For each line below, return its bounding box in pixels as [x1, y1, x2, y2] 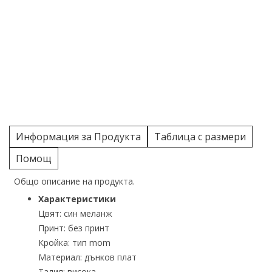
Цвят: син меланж [38, 208, 112, 219]
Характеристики [38, 193, 116, 205]
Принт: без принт [38, 222, 109, 234]
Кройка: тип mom [38, 237, 110, 248]
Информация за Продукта [16, 130, 141, 143]
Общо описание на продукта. [14, 175, 135, 187]
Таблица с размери [154, 130, 246, 143]
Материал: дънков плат [38, 251, 137, 263]
